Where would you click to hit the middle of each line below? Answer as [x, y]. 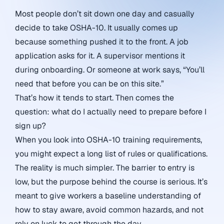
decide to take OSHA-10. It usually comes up [96, 28]
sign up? [30, 126]
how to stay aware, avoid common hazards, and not [109, 210]
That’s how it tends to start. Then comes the [94, 98]
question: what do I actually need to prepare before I [111, 112]
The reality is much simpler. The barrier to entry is [105, 168]
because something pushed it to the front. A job [102, 42]
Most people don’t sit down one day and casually [105, 14]
